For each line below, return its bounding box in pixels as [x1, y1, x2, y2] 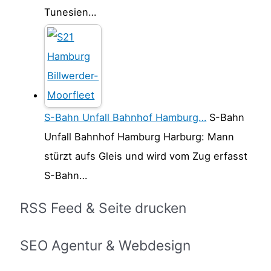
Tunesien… [44, 5, 97, 18]
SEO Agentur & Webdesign [20, 237, 191, 254]
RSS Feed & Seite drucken [20, 200, 187, 217]
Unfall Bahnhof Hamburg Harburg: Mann [44, 130, 235, 143]
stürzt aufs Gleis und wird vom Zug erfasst [44, 149, 248, 162]
